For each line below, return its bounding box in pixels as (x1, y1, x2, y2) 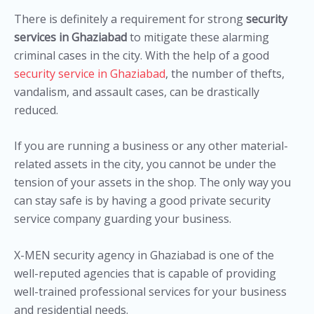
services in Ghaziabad (14, 29, 127, 45)
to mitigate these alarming (127, 29, 269, 45)
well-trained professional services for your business (14, 283, 287, 299)
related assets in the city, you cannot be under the (14, 156, 276, 172)
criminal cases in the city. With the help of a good (14, 47, 269, 63)
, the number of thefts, (165, 65, 285, 81)
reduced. (14, 102, 58, 118)
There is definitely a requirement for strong (14, 11, 246, 27)
